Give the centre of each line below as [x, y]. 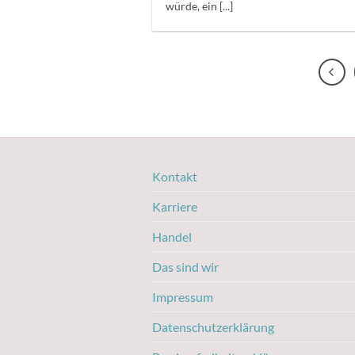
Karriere [175, 206]
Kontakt [175, 176]
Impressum [183, 296]
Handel [172, 236]
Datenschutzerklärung [213, 326]
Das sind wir [185, 266]
